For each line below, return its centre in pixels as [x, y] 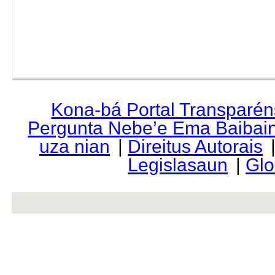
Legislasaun [177, 165]
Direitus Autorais [195, 146]
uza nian [74, 146]
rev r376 [32, 202]
